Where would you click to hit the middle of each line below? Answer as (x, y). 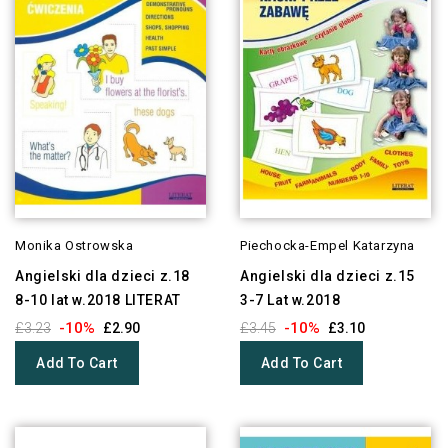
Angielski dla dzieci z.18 (103, 276)
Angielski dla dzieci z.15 (327, 276)
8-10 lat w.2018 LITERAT (98, 300)
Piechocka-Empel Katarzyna (327, 246)
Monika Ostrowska (74, 246)
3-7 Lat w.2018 (290, 300)
